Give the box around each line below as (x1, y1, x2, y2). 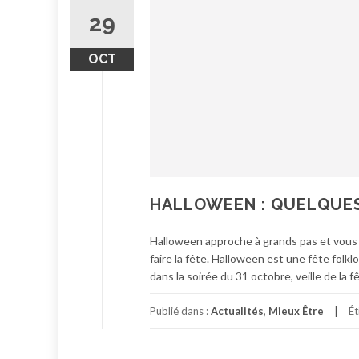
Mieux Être (268, 305, 324, 317)
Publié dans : (150, 305, 211, 317)
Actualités (211, 305, 264, 317)
